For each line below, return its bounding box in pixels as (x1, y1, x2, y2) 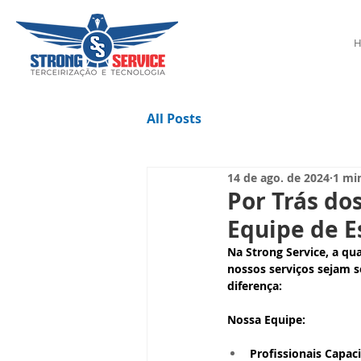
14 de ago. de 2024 (227, 169, 330, 185)
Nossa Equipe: (227, 312, 305, 327)
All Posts (147, 110, 201, 127)
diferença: (227, 278, 282, 293)
